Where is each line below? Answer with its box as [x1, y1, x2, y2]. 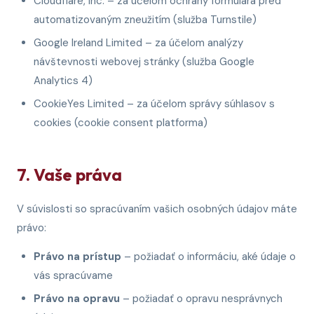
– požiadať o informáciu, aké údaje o [121, 250, 296, 264]
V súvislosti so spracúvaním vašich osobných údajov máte [17, 202, 297, 216]
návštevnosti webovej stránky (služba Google [34, 55, 254, 69]
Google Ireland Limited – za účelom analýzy [34, 36, 243, 50]
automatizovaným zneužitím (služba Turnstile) [34, 13, 257, 27]
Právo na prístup [34, 250, 121, 264]
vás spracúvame [34, 268, 113, 282]
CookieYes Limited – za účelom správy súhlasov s [34, 97, 275, 111]
